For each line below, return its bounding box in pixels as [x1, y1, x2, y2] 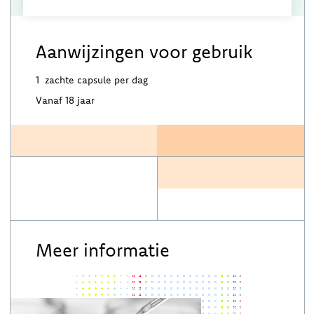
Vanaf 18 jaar [35, 94, 95, 107]
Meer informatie [35, 238, 170, 262]
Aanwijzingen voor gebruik [35, 39, 252, 63]
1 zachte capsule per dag [35, 73, 151, 86]
